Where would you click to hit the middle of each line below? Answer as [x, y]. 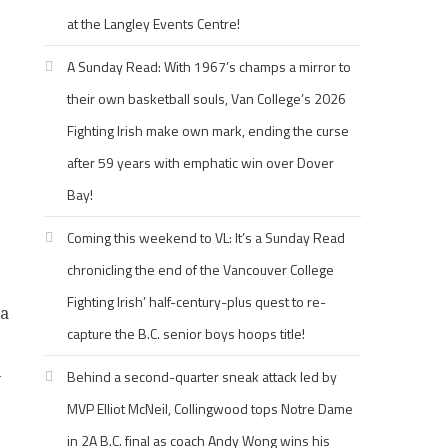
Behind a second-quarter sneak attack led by [202, 376]
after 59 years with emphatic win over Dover [201, 162]
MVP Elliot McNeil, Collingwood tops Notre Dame [210, 408]
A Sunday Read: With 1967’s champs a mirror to [209, 66]
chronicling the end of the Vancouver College [201, 269]
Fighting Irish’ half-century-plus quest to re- [197, 301]
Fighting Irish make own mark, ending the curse [208, 130]
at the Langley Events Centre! [154, 23]
